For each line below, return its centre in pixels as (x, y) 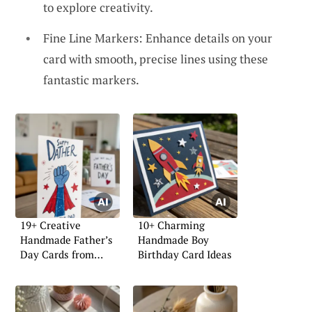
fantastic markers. (91, 79)
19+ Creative (50, 225)
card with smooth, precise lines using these (156, 58)
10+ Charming (171, 225)
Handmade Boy (173, 239)
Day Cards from (57, 254)
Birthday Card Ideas (185, 254)
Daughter (43, 268)
